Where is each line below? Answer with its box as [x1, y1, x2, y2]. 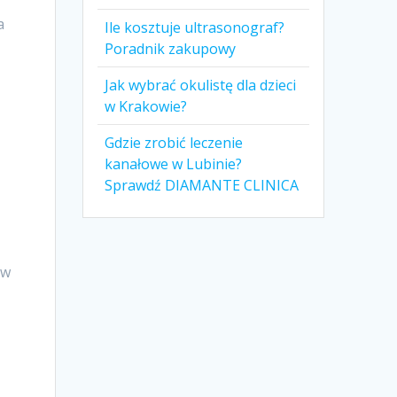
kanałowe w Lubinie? [105, 154, 243, 175]
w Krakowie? [105, 97, 188, 117]
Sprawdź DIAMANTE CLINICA [105, 175, 300, 196]
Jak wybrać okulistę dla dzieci [105, 75, 297, 96]
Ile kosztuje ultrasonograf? [105, 18, 285, 38]
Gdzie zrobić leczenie [105, 133, 244, 153]
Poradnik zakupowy [105, 39, 237, 59]
